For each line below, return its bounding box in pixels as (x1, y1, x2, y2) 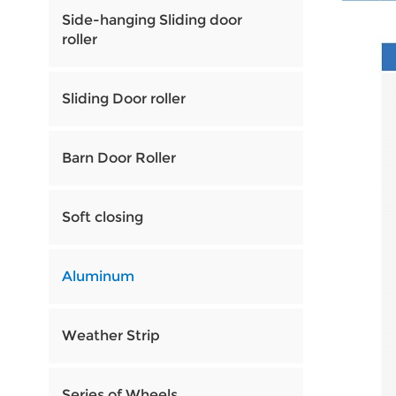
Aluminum (61, 268, 134, 286)
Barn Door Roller (61, 149, 176, 167)
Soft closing (61, 209, 143, 226)
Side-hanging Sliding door (61, 11, 242, 29)
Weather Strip (61, 327, 160, 345)
